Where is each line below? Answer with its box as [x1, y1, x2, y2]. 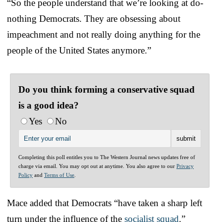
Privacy [176, 163, 194, 169]
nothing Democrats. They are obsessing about [7, 13, 180, 24]
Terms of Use [44, 171, 74, 178]
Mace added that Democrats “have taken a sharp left [7, 197, 202, 208]
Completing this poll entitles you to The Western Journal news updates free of [18, 154, 195, 160]
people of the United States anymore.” [7, 45, 151, 55]
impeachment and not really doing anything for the [7, 29, 200, 40]
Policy [18, 171, 33, 178]
